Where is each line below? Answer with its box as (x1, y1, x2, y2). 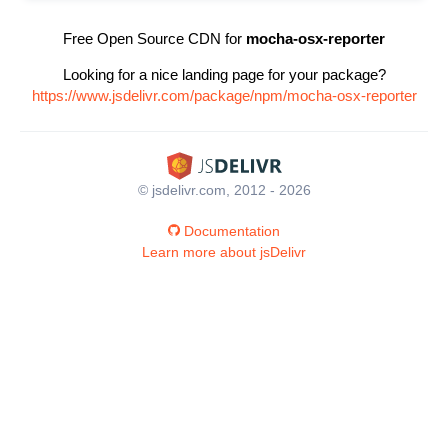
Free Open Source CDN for (63, 30, 246, 47)
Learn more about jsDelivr (142, 243, 306, 260)
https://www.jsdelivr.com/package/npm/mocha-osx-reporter (31, 87, 417, 104)
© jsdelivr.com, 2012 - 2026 (137, 181, 311, 198)
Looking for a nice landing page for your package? (62, 66, 386, 83)
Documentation (184, 222, 280, 239)
